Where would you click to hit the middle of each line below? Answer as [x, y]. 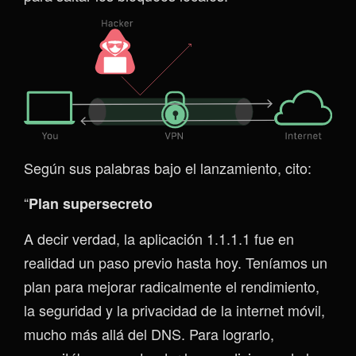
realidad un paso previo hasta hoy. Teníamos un [176, 262]
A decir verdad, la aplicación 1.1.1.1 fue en [159, 238]
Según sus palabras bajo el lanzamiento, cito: [168, 167]
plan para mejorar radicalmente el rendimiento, [172, 286]
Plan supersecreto [91, 203]
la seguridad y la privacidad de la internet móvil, [174, 310]
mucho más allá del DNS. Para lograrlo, [149, 333]
